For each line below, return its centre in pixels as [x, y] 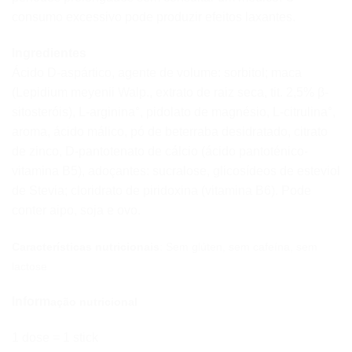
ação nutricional [94, 302]
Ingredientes [49, 53]
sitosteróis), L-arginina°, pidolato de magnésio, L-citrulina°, [174, 112]
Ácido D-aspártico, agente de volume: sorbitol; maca [157, 72]
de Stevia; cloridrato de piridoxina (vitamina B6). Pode [161, 190]
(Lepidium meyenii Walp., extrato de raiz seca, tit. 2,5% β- [170, 92]
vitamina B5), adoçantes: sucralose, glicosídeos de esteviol [176, 170]
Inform [31, 302]
